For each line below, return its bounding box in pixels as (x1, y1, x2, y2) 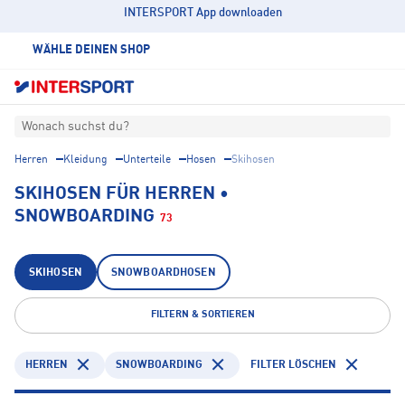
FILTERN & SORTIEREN (150, 310, 255, 321)
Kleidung (63, 155, 108, 166)
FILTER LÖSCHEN (250, 359, 336, 371)
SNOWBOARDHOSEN (110, 268, 216, 279)
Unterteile (123, 155, 171, 166)
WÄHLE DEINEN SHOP (33, 44, 150, 56)
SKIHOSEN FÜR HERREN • (14, 185, 229, 204)
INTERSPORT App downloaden (123, 7, 282, 19)
